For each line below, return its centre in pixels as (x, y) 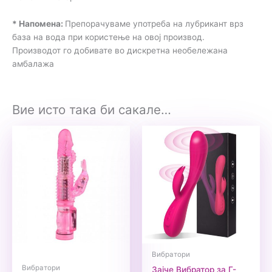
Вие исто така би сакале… (92, 110)
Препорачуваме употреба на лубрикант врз (154, 23)
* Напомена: (39, 23)
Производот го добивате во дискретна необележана (120, 50)
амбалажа (33, 63)
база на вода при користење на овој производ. (108, 37)
